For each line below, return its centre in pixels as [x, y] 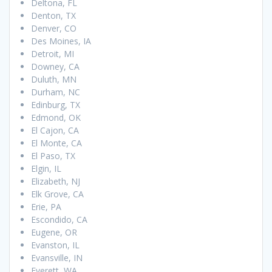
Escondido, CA [59, 220]
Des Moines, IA [61, 41]
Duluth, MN [54, 80]
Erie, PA [46, 207]
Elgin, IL [46, 169]
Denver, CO [54, 29]
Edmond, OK [56, 118]
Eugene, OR [54, 233]
